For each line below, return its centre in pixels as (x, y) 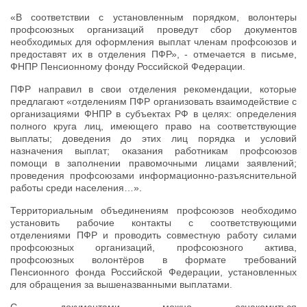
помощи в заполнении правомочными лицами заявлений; (153, 163)
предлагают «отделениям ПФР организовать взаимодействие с (153, 101)
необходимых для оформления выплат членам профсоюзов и (153, 41)
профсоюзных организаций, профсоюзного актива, (153, 247)
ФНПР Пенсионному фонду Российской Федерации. (128, 66)
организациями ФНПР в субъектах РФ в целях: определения (153, 113)
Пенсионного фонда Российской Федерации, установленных (153, 272)
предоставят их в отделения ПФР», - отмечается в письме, (153, 54)
